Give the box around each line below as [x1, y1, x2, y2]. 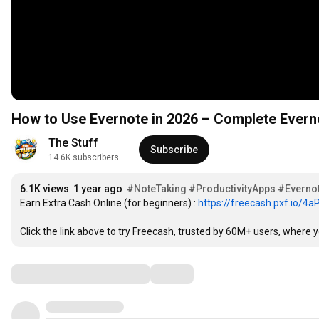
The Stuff [48, 136, 98, 150]
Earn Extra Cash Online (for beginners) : [20, 197, 198, 209]
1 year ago [73, 183, 122, 195]
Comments [11, 265, 82, 283]
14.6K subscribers [48, 152, 119, 163]
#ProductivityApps [189, 183, 276, 195]
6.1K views [20, 183, 69, 195]
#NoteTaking [127, 183, 187, 195]
